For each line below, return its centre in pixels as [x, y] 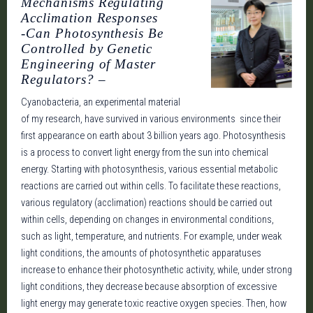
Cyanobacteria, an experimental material [101, 102]
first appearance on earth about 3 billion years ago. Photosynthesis [154, 136]
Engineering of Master [89, 64]
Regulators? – [64, 79]
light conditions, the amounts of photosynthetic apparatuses [143, 253]
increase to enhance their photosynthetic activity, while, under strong [156, 270]
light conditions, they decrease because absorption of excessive [149, 287]
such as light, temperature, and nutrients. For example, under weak [151, 236]
